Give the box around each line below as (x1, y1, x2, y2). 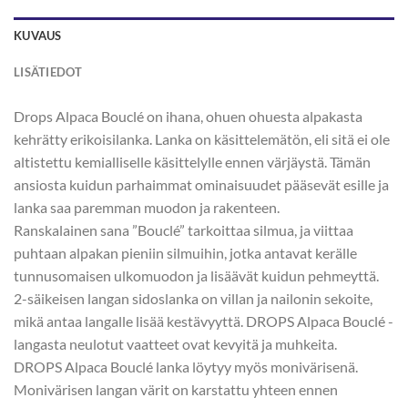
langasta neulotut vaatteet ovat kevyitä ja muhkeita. (14, 334, 337, 352)
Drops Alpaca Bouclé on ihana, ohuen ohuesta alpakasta (14, 107, 362, 125)
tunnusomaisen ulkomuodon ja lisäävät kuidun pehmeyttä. (14, 266, 379, 284)
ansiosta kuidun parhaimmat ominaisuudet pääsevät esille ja (14, 175, 389, 193)
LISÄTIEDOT (14, 64, 83, 79)
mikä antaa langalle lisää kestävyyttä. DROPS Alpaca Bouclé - (14, 311, 393, 330)
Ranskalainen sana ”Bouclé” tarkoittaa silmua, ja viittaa (14, 220, 353, 239)
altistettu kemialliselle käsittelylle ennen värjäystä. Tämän (14, 152, 371, 170)
